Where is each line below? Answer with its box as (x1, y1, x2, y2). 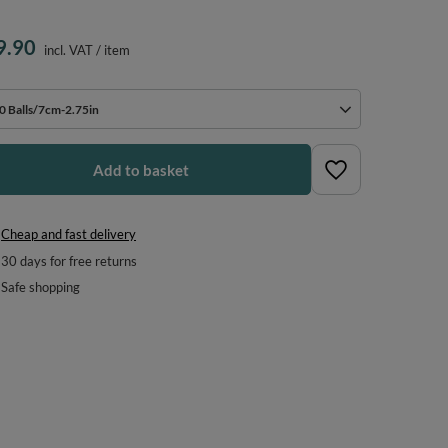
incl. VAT (41, 42, 94, 58)
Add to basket (93, 160, 189, 179)
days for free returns (17, 253, 138, 269)
